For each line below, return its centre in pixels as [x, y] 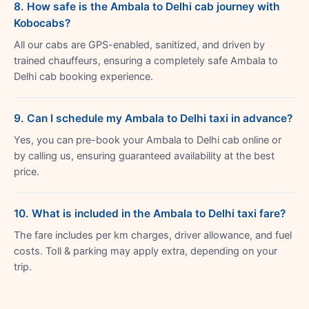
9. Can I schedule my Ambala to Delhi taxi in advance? [153, 118]
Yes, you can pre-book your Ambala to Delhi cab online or [148, 140]
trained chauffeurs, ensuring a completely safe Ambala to [146, 60]
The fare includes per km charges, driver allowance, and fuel [153, 235]
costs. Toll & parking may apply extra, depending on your [146, 251]
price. [27, 171]
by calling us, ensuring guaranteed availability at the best [144, 156]
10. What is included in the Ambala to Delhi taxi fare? [150, 213]
